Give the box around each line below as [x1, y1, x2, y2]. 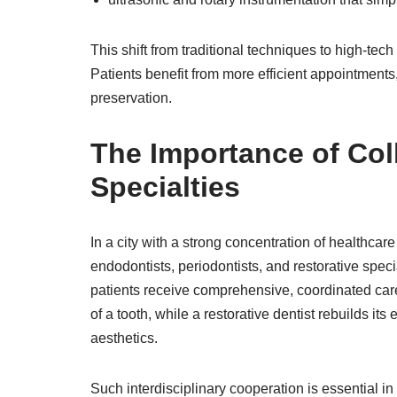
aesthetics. [90, 330, 158, 346]
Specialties [90, 170, 240, 203]
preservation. [90, 90, 172, 105]
